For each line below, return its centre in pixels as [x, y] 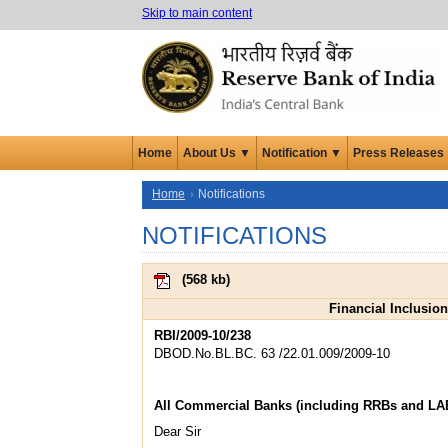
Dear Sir [177, 431]
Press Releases [398, 152]
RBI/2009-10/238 [202, 335]
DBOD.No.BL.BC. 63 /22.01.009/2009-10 [272, 353]
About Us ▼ [217, 152]
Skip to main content [197, 13]
